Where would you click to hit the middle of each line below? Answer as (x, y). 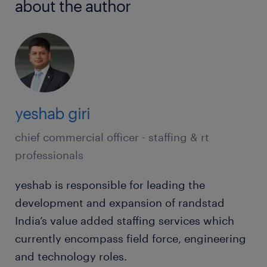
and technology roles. (71, 257)
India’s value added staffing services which (125, 221)
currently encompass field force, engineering (131, 239)
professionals (49, 155)
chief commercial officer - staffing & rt (112, 137)
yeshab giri (52, 113)
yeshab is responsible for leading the (110, 185)
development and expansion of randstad (120, 203)
